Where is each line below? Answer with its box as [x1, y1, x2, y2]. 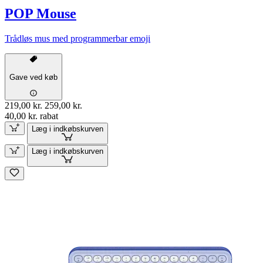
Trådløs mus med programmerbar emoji [5, 33, 150, 43]
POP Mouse [5, 5, 76, 21]
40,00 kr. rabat [5, 111, 58, 122]
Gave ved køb [9, 72, 58, 82]
